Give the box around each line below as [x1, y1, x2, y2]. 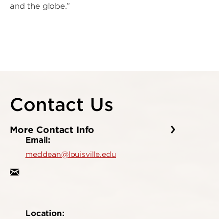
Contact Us [10, 94, 113, 115]
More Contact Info [10, 125, 98, 135]
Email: [25, 135, 51, 145]
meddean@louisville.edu [25, 150, 116, 159]
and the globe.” [10, 1, 72, 11]
